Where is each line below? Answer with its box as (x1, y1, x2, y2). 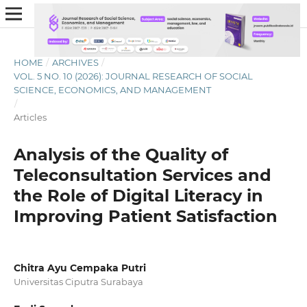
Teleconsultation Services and (13, 164, 271, 185)
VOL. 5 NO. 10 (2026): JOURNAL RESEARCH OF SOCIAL (13, 70, 253, 82)
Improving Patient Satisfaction (13, 206, 278, 226)
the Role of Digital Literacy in (13, 185, 263, 206)
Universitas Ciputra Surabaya (13, 275, 143, 287)
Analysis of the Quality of (13, 144, 228, 164)
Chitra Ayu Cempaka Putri (13, 261, 146, 274)
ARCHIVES (51, 56, 99, 68)
